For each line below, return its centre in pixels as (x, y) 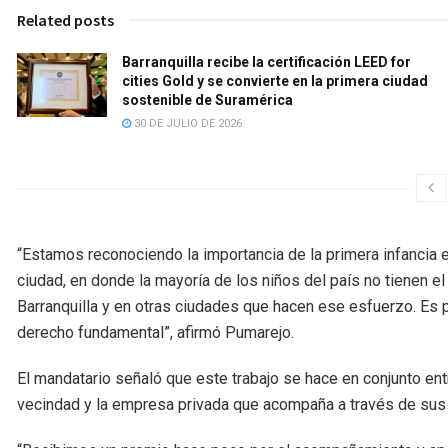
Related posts (65, 19)
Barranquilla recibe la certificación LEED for (266, 61)
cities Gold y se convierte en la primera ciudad (275, 80)
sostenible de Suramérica (209, 99)
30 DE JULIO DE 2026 (186, 123)
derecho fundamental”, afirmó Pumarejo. (155, 332)
